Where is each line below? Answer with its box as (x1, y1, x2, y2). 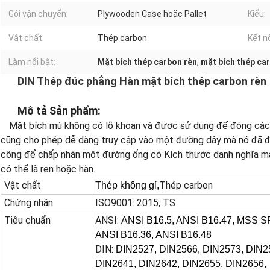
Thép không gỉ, (95, 180, 159, 191)
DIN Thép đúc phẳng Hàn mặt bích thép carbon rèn (17, 75, 266, 88)
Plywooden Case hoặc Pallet (98, 9, 207, 19)
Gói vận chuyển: (8, 9, 68, 19)
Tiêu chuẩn (4, 215, 51, 227)
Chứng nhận (4, 197, 53, 209)
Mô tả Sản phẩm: (17, 104, 101, 118)
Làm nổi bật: (8, 57, 55, 67)
